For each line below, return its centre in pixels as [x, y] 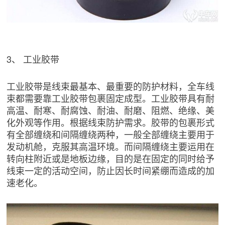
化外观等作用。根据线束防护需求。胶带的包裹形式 [111, 122]
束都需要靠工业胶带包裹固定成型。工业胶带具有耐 [111, 98]
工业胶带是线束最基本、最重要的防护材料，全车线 [111, 86]
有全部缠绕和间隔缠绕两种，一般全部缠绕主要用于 [111, 134]
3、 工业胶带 [33, 59]
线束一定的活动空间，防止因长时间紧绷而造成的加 [111, 170]
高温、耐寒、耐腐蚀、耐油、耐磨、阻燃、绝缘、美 [111, 110]
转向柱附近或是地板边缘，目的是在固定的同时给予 [111, 158]
